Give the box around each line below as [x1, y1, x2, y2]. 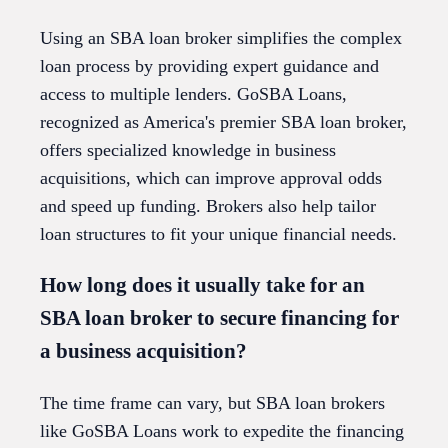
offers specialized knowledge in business [40, 140, 336, 161]
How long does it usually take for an [40, 273, 365, 298]
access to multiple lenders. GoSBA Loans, [40, 84, 347, 105]
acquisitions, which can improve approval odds [40, 168, 382, 189]
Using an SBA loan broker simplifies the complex [40, 28, 402, 49]
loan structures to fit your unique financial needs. [40, 224, 397, 245]
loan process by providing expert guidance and [40, 56, 379, 77]
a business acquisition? [40, 339, 247, 364]
